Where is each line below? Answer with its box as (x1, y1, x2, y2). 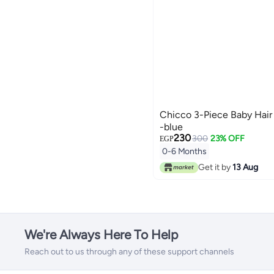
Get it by (198, 161, 232, 172)
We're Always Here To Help (24, 227, 178, 243)
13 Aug (232, 161, 258, 172)
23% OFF (210, 133, 245, 144)
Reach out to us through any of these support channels (24, 246, 234, 257)
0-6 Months (162, 146, 207, 157)
